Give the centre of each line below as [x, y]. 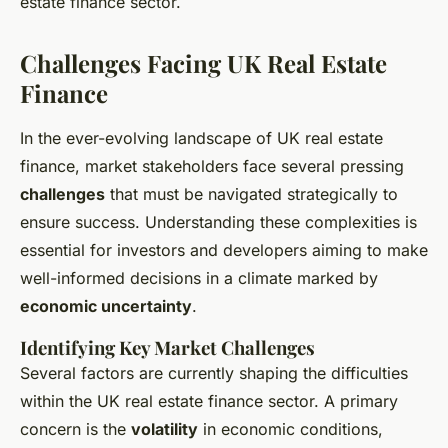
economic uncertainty [106, 306]
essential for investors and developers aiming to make [224, 250]
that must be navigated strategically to [251, 194]
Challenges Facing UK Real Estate [203, 63]
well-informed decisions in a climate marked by [199, 278]
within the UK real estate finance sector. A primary [209, 401]
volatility [164, 429]
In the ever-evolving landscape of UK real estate [201, 138]
